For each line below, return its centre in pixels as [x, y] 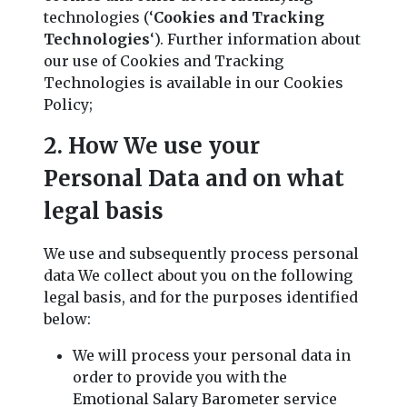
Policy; [68, 104]
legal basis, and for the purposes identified [201, 297]
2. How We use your [152, 145]
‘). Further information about [255, 39]
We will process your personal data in [212, 355]
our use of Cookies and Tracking [164, 60]
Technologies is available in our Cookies [194, 82]
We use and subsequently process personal [201, 253]
